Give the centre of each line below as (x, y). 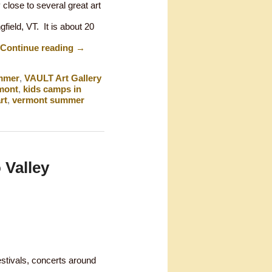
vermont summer (48, 100)
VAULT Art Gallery (63, 78)
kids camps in (52, 89)
